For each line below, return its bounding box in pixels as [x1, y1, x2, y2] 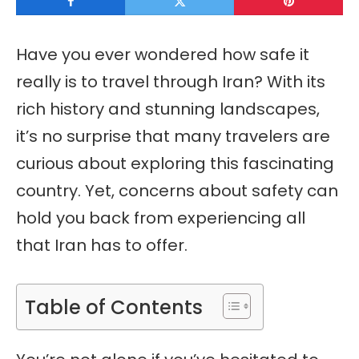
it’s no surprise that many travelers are [16, 125, 330, 147]
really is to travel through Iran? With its [16, 71, 325, 93]
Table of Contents [25, 293, 203, 321]
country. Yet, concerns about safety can [16, 179, 338, 202]
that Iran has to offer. [16, 234, 188, 256]
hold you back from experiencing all [16, 207, 305, 229]
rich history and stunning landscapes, [16, 98, 320, 120]
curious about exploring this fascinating [16, 152, 334, 175]
